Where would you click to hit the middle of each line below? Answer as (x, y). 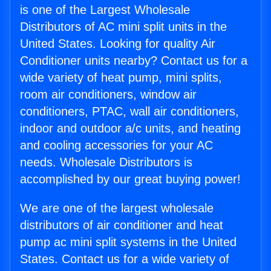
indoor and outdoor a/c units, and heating (130, 129)
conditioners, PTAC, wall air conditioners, (129, 112)
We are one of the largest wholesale (117, 208)
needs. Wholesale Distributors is (106, 162)
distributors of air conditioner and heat (122, 225)
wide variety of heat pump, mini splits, (121, 78)
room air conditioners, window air (108, 95)
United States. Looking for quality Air (118, 44)
